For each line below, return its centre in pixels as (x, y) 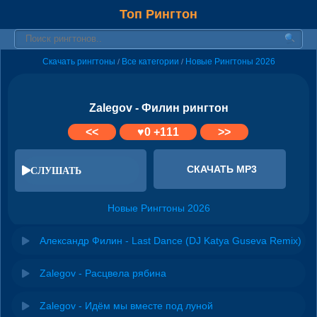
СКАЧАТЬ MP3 (221, 169)
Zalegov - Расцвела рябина (103, 273)
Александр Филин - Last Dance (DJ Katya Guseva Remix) (171, 240)
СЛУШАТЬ (56, 170)
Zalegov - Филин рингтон (158, 108)
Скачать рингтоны (79, 62)
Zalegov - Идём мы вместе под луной (126, 305)
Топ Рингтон (158, 14)
